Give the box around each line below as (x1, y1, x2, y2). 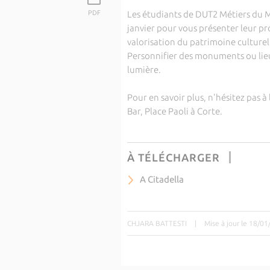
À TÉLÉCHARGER (127, 151, 220, 163)
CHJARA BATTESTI (127, 219, 187, 227)
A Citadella (139, 174, 184, 184)
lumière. (127, 64, 161, 75)
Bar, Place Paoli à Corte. (127, 106, 224, 116)
